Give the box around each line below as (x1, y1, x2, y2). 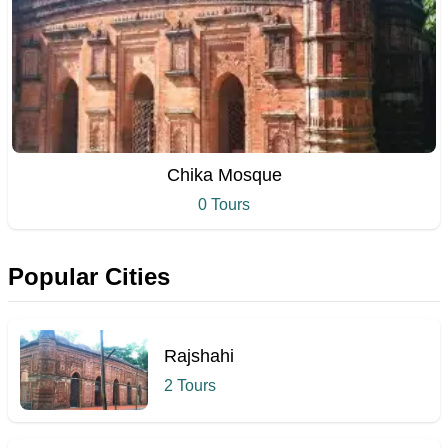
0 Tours (198, 196, 250, 213)
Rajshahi (164, 346, 234, 366)
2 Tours (164, 377, 216, 394)
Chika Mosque (166, 165, 282, 185)
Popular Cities (8, 263, 170, 290)
